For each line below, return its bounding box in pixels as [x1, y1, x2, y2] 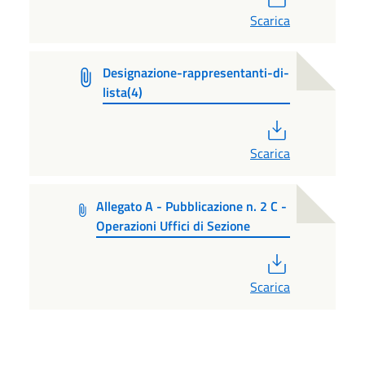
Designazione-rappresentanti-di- [103, 62, 290, 82]
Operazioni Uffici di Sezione [95, 215, 250, 235]
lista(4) [103, 81, 143, 102]
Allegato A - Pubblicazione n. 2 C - [95, 196, 287, 216]
